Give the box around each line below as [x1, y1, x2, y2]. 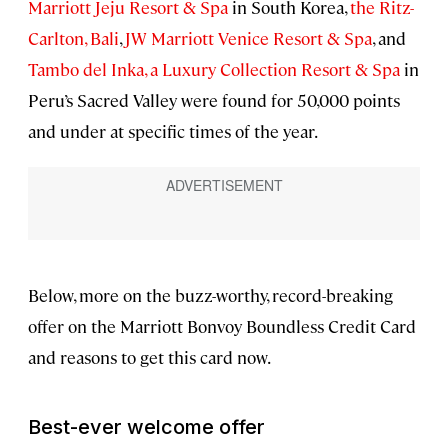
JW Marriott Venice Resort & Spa [125, 27, 372, 50]
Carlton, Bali [28, 27, 119, 50]
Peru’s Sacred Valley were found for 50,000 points [28, 89, 400, 112]
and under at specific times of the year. [28, 120, 318, 143]
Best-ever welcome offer [28, 415, 265, 440]
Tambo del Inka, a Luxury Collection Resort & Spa [28, 58, 400, 81]
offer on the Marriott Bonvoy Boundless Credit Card [28, 315, 416, 338]
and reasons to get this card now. [28, 346, 271, 369]
